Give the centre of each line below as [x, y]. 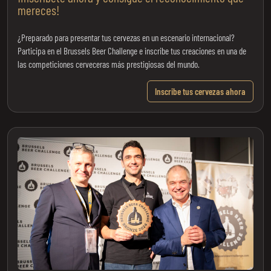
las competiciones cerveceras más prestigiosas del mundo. [109, 64]
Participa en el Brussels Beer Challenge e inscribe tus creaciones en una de [132, 51]
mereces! [38, 10]
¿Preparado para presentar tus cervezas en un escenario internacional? [126, 37]
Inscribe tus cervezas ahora [200, 91]
